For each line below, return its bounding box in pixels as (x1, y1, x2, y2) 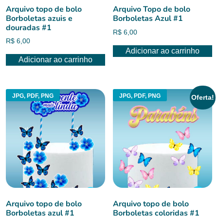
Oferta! (191, 93, 215, 101)
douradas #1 (6, 22, 52, 33)
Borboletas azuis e (6, 13, 73, 24)
